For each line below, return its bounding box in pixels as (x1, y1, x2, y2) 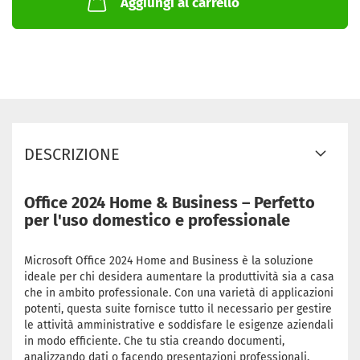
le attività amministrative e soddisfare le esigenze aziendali (24, 318, 333, 332)
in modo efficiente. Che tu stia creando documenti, (24, 334, 284, 348)
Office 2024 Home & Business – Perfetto (24, 193, 315, 212)
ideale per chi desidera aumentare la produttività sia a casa (24, 270, 334, 284)
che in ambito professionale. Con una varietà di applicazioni (24, 286, 333, 300)
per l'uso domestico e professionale (24, 211, 290, 230)
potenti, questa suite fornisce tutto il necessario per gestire (24, 302, 332, 316)
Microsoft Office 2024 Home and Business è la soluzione (24, 254, 313, 268)
